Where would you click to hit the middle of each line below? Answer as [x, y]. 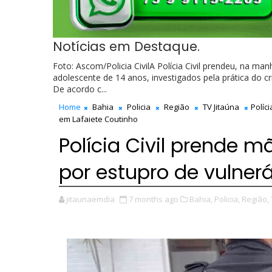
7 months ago [154, 199]
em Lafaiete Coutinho [98, 119]
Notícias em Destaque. [126, 46]
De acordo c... [80, 89]
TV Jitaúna [221, 107]
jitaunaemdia [90, 199]
